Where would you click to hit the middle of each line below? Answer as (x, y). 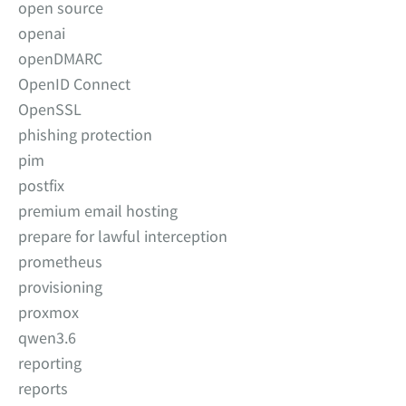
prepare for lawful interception (123, 236)
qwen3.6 (47, 338)
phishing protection (85, 135)
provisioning (60, 287)
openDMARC (60, 58)
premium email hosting (98, 211)
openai (42, 33)
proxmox (48, 312)
